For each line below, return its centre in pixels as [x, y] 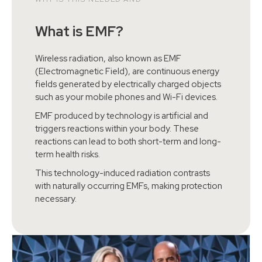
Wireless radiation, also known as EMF [108, 58]
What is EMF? [79, 31]
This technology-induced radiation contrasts [123, 173]
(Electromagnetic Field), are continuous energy [127, 71]
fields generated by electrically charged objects [128, 84]
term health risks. [68, 154]
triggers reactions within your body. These [117, 128]
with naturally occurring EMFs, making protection [129, 186]
